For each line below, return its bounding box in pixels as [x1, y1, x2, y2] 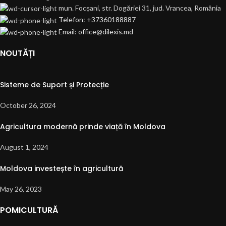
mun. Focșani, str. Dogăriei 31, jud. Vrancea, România [59, 3, 221, 12]
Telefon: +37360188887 [59, 15, 136, 24]
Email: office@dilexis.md [59, 27, 133, 36]
